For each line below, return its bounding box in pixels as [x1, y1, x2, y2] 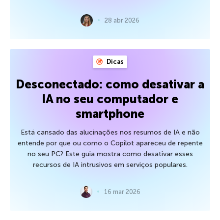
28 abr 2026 [105, 16, 139, 24]
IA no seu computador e [42, 91, 178, 106]
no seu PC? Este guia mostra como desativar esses [27, 149, 193, 158]
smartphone [76, 106, 144, 121]
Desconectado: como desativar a [16, 77, 204, 91]
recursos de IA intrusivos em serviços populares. [32, 160, 188, 169]
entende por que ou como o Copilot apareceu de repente [17, 138, 203, 147]
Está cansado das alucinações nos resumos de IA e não [20, 128, 200, 137]
